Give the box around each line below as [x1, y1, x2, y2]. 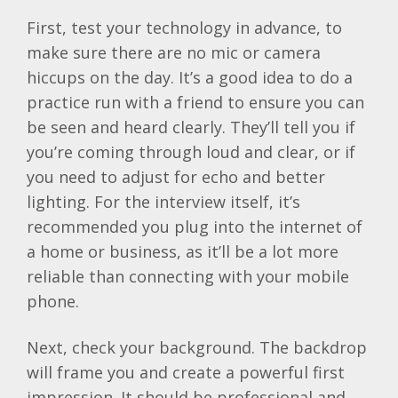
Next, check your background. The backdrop [27, 337, 367, 359]
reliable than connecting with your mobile [27, 266, 349, 288]
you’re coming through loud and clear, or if [27, 141, 355, 163]
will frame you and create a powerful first [27, 362, 345, 384]
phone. [27, 291, 79, 313]
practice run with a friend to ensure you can [27, 92, 364, 114]
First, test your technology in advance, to [27, 17, 342, 39]
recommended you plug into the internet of [27, 216, 362, 238]
